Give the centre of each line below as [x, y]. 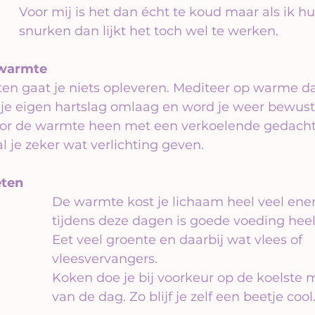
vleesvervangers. [107, 258]
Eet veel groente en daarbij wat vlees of [179, 239]
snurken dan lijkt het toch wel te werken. [149, 31]
